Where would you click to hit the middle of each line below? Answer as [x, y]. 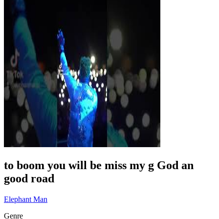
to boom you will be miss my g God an [99, 165]
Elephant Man [26, 199]
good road [29, 178]
